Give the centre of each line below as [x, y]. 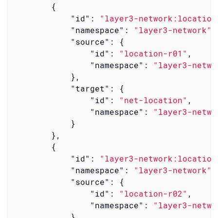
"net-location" [153, 100]
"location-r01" [153, 53]
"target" [90, 88]
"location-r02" [153, 193]
